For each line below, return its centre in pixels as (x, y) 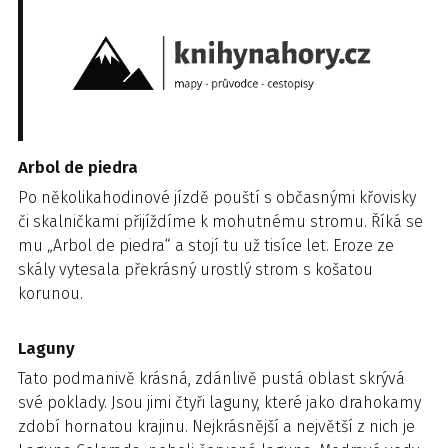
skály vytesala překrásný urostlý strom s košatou (195, 269)
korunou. (50, 293)
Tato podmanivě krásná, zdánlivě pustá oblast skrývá (211, 378)
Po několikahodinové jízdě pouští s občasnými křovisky (217, 197)
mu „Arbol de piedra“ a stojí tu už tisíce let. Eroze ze (206, 245)
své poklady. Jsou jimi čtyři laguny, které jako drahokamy (219, 402)
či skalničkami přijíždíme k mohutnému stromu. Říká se (220, 221)
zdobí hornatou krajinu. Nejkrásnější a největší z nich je (216, 426)
